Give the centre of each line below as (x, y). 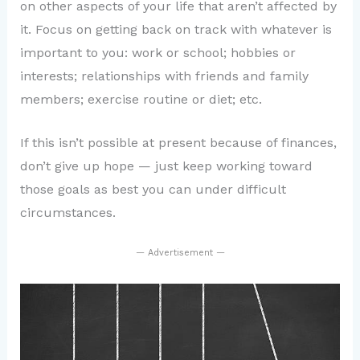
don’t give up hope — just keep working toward (166, 166)
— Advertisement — (180, 252)
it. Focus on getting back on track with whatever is (176, 29)
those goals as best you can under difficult (153, 190)
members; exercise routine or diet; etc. (141, 99)
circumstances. (67, 213)
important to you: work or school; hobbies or (157, 52)
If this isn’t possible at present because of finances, (178, 143)
